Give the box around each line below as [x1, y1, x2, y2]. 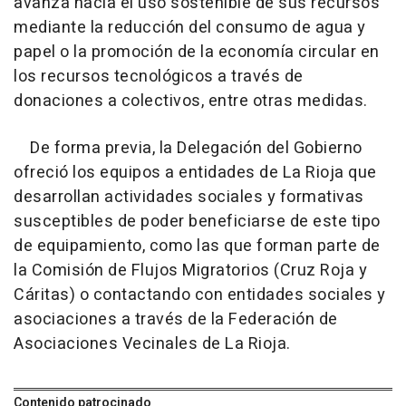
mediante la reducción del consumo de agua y [14, 14, 366, 40]
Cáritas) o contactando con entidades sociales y [14, 282, 386, 307]
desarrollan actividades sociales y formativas [14, 184, 364, 209]
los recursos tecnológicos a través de [14, 63, 304, 89]
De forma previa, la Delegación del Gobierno [14, 135, 362, 160]
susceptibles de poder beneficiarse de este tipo [14, 208, 381, 234]
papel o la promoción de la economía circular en [14, 39, 380, 64]
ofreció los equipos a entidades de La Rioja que [14, 159, 377, 185]
